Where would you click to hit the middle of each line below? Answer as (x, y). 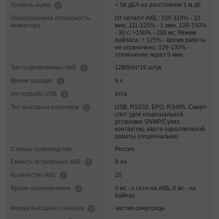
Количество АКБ (34, 175)
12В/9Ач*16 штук (138, 68)
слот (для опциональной (149, 115)
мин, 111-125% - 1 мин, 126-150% (161, 26)
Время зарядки (33, 81)
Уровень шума (31, 5)
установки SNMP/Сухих (147, 122)
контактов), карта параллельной (160, 129)
